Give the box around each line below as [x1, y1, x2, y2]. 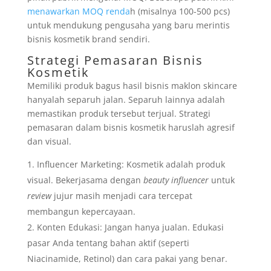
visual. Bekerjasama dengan [27, 174, 143, 186]
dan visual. [27, 135, 71, 147]
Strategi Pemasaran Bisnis [27, 52, 203, 68]
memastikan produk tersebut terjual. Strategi [27, 108, 211, 119]
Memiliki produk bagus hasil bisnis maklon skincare [27, 80, 237, 91]
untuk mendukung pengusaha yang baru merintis [27, 19, 230, 31]
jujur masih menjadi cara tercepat [51, 190, 192, 201]
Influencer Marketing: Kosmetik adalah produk [36, 158, 225, 170]
